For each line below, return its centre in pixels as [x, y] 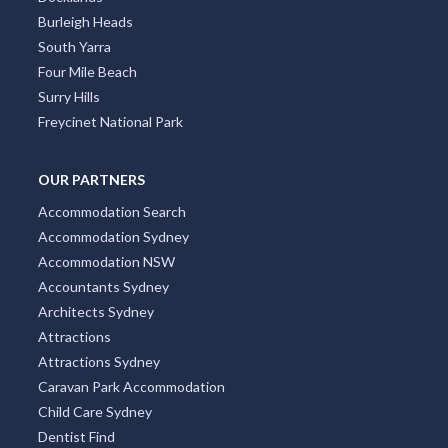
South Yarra [74, 46]
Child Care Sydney [94, 411]
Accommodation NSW [106, 261]
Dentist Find [76, 436]
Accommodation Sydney [113, 236]
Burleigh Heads [85, 21]
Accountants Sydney [103, 286]
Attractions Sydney [98, 361]
